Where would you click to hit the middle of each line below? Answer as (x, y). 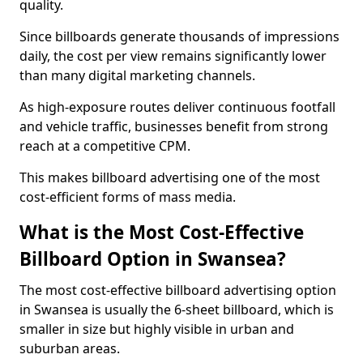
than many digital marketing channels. (137, 75)
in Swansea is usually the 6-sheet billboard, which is (177, 310)
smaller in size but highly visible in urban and (157, 329)
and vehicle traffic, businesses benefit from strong (174, 126)
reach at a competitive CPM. (105, 146)
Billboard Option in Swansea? (153, 259)
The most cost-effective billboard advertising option (178, 290)
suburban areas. (70, 348)
